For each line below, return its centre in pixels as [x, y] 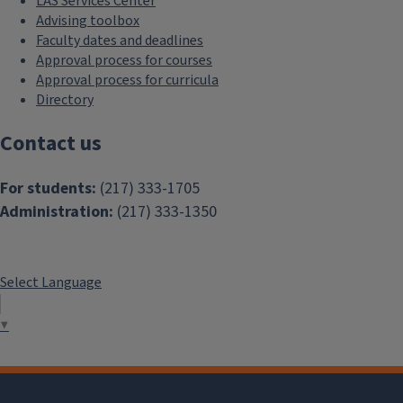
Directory [65, 100]
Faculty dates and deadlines [120, 41]
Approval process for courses [124, 61]
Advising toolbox [88, 21]
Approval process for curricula [127, 81]
